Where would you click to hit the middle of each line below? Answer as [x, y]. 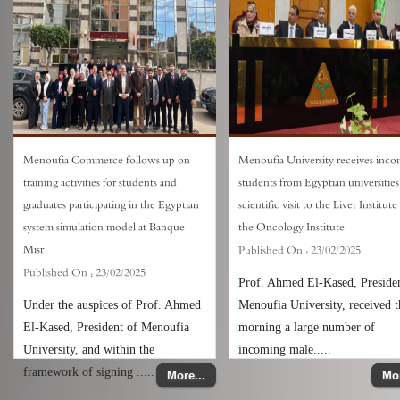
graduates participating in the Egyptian [111, 205]
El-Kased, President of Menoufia [106, 327]
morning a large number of [307, 327]
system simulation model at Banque [104, 227]
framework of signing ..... [89, 372]
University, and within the [89, 350]
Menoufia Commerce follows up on [107, 160]
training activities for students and [100, 183]
